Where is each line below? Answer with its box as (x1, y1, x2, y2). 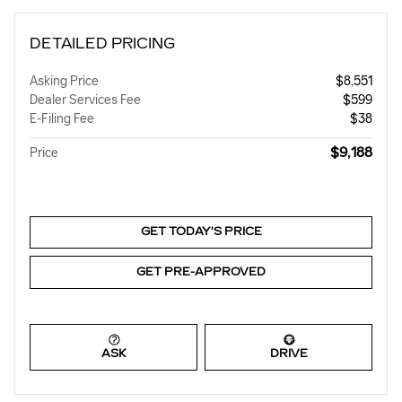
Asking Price (30, 73, 99, 89)
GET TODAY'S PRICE (140, 225, 262, 239)
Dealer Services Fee (30, 92, 141, 108)
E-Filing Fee (30, 110, 94, 127)
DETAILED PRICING (30, 34, 175, 52)
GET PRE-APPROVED (136, 265, 266, 278)
